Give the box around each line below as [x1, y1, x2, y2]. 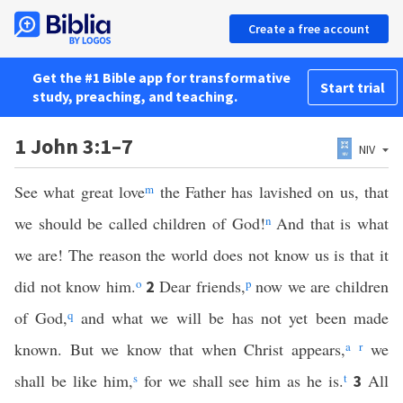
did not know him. [14, 275, 136, 297]
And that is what [270, 212, 390, 234]
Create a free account [248, 21, 370, 37]
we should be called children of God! [14, 212, 265, 234]
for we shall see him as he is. [137, 370, 345, 391]
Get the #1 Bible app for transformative [32, 68, 291, 86]
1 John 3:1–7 [14, 132, 133, 160]
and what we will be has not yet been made [73, 307, 390, 328]
